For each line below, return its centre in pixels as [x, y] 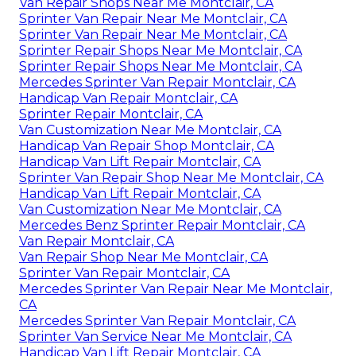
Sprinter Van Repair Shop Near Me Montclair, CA [171, 177]
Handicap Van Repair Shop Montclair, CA [147, 145]
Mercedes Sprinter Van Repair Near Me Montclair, [176, 288]
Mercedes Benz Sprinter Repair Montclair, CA [162, 225]
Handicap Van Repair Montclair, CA [128, 98]
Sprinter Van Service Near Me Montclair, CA [155, 336]
